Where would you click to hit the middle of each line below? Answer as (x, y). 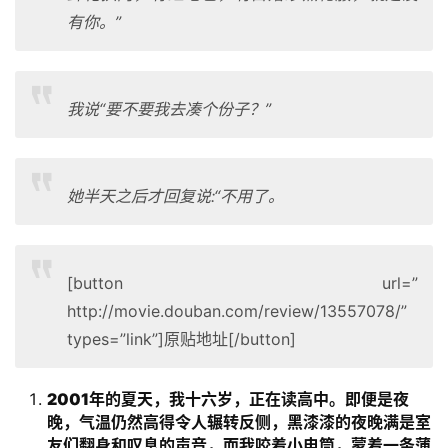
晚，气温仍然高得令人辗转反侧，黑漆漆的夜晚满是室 (239, 422)
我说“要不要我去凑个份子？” (169, 109)
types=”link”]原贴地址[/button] (181, 339)
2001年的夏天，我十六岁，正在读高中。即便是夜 (228, 399)
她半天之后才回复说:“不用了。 (176, 196)
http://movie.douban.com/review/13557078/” (237, 311)
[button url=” (242, 283)
